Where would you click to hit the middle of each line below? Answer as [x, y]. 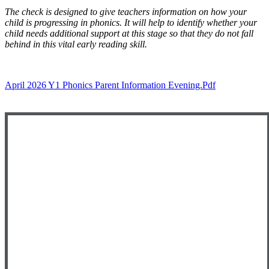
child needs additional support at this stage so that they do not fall [129, 33]
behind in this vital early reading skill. [76, 44]
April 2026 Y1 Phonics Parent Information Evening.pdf [110, 85]
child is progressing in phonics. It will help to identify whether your [131, 23]
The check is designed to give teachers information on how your [126, 12]
